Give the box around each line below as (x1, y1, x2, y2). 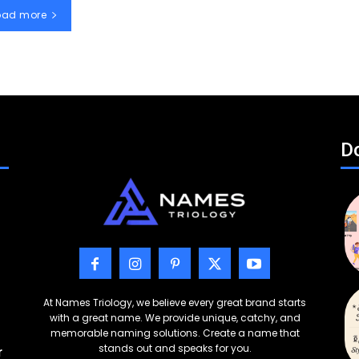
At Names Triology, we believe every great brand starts (43, 296, 307, 310)
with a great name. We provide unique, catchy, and (49, 311, 301, 325)
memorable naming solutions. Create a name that (50, 326, 300, 341)
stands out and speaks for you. (98, 341, 252, 356)
